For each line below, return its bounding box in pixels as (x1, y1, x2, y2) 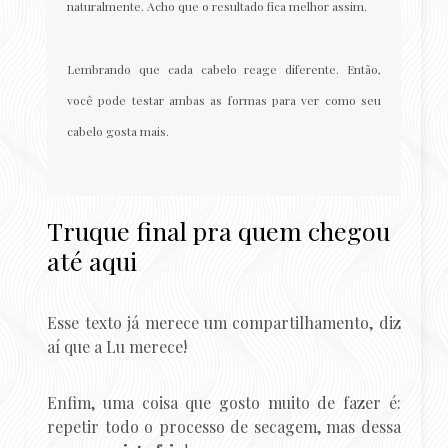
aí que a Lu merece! (47, 335, 188, 357)
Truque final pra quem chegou (47, 213, 391, 247)
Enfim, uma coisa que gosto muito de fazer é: (47, 391, 401, 413)
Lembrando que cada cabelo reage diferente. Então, (67, 60, 381, 77)
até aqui (47, 243, 138, 277)
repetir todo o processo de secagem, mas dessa (47, 415, 401, 437)
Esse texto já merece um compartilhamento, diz (47, 311, 401, 333)
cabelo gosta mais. (67, 122, 170, 139)
